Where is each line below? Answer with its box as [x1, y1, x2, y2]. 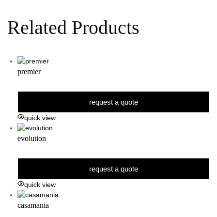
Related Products [7, 16, 139, 38]
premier [17, 67, 41, 76]
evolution [17, 134, 46, 143]
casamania [17, 201, 49, 210]
